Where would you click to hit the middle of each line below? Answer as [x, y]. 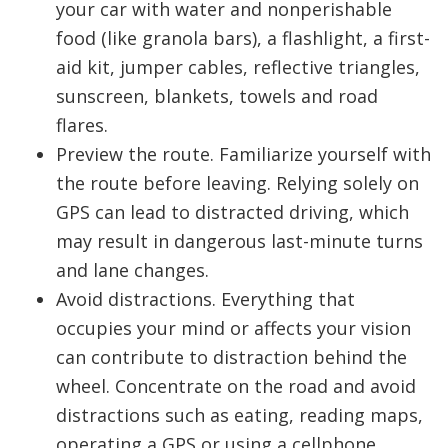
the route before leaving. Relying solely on [237, 183]
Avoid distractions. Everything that [205, 299]
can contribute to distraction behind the [231, 357]
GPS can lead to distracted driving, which [232, 212]
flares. [82, 125]
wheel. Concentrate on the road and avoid [236, 386]
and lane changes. [132, 270]
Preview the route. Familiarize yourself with [243, 154]
